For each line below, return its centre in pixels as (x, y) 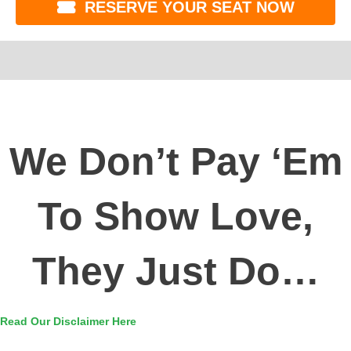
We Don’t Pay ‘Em (175, 161)
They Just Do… (175, 271)
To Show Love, (175, 216)
